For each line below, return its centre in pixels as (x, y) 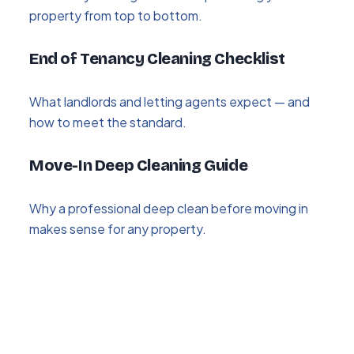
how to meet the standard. (108, 122)
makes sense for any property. (118, 228)
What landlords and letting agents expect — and (169, 101)
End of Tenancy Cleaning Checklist (157, 58)
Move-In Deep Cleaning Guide (139, 165)
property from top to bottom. (116, 15)
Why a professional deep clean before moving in (169, 208)
